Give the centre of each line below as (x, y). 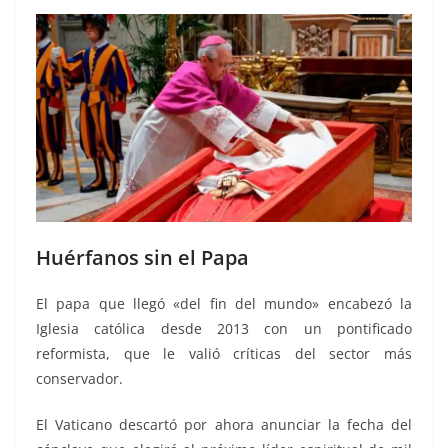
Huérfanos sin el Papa (142, 258)
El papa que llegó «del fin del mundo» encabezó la (224, 304)
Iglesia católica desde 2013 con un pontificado (224, 329)
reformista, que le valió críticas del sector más (224, 354)
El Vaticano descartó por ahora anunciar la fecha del (224, 425)
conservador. (79, 379)
